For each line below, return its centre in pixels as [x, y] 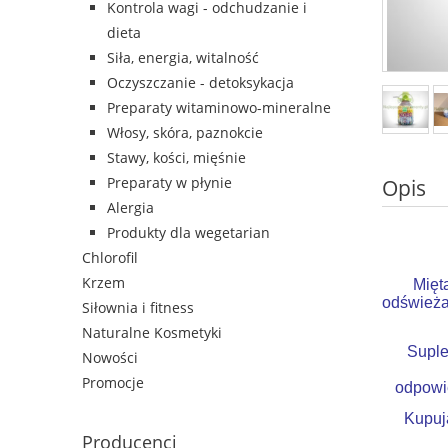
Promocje [113, 383]
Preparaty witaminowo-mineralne [219, 108]
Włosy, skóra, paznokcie [185, 133]
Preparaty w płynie [169, 183]
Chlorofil [110, 258]
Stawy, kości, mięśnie [176, 158]
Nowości [110, 358]
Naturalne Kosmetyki [152, 333]
